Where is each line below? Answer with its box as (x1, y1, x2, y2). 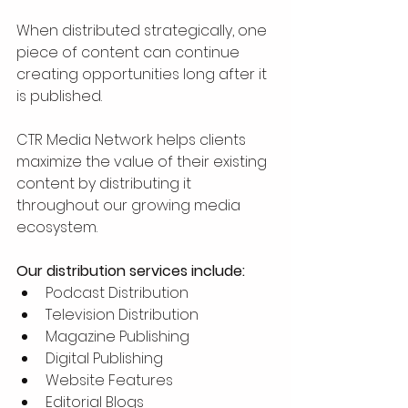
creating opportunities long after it (16, 63, 270, 85)
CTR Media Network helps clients (16, 128, 250, 150)
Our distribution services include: (16, 260, 245, 281)
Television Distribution (46, 303, 199, 325)
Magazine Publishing (46, 325, 189, 347)
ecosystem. (16, 216, 97, 238)
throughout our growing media (16, 194, 244, 216)
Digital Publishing (46, 347, 163, 369)
